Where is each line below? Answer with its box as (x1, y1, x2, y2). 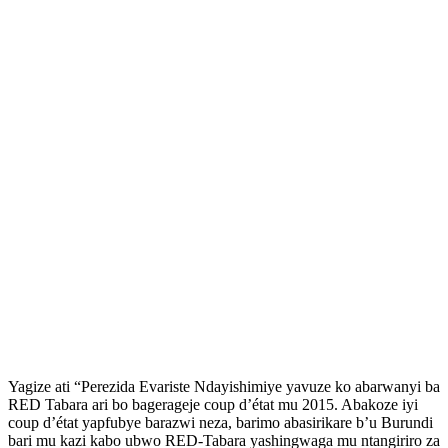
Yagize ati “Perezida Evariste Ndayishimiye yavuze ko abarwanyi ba (8, 377, 440, 395)
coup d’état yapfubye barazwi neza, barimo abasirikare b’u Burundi (8, 413, 433, 431)
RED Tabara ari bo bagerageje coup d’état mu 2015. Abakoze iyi (8, 395, 418, 413)
